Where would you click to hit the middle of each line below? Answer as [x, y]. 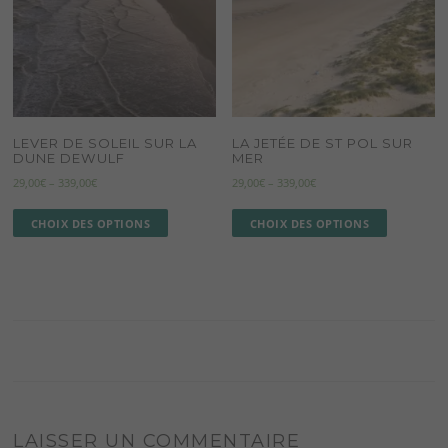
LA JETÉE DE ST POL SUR [323, 143]
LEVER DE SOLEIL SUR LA [105, 143]
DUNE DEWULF [69, 158]
